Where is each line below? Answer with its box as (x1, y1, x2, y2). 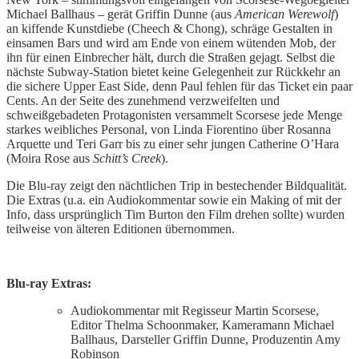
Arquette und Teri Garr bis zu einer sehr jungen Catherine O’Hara (6, 137, 339, 151)
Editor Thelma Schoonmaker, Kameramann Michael (71, 318, 334, 333)
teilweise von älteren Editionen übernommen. (6, 222, 235, 236)
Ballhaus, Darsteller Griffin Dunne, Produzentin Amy (71, 333, 341, 347)
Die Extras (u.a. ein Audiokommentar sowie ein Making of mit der (6, 193, 341, 208)
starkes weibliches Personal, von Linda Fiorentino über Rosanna (6, 123, 331, 137)
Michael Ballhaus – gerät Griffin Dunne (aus (6, 7, 235, 22)
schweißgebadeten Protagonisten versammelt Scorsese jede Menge (6, 108, 342, 123)
